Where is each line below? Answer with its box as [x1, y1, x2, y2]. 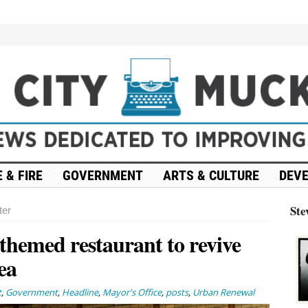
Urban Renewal [192, 285, 254, 298]
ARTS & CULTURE [162, 166, 259, 184]
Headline [61, 285, 98, 298]
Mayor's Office [102, 285, 162, 298]
